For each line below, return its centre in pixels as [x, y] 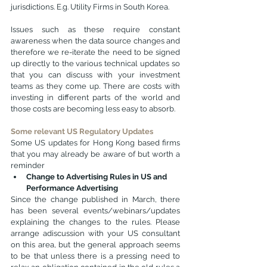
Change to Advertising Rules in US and [97, 177]
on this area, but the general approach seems [95, 245]
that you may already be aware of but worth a [95, 154]
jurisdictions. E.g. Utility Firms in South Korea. [90, 7]
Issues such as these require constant [95, 30]
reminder [28, 165]
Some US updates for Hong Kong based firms [95, 143]
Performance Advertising [72, 188]
